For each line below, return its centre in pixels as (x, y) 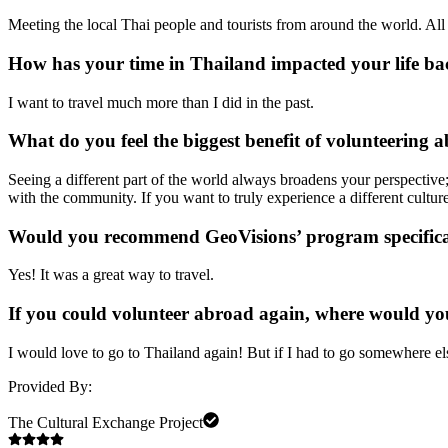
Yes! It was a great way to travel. (111, 275)
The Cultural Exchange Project (105, 422)
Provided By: (50, 386)
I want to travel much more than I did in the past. (161, 102)
